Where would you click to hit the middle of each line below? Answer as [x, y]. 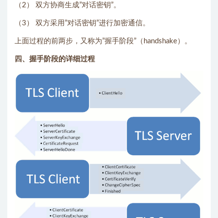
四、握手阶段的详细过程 [55, 59]
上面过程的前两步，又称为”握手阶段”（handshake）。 [103, 41]
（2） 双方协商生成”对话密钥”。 [68, 5]
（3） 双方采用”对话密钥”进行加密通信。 [82, 23]
